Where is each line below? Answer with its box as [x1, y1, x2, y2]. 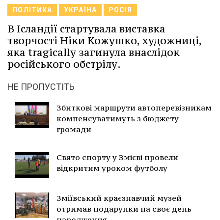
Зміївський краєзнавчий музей [56, 192, 182, 203]
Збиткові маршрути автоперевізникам [56, 103, 212, 113]
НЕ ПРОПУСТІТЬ [7, 82, 75, 92]
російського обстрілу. [7, 57, 121, 71]
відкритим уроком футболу [56, 163, 167, 173]
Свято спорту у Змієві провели [56, 152, 178, 163]
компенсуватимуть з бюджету [56, 113, 179, 124]
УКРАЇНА [64, 6, 97, 14]
